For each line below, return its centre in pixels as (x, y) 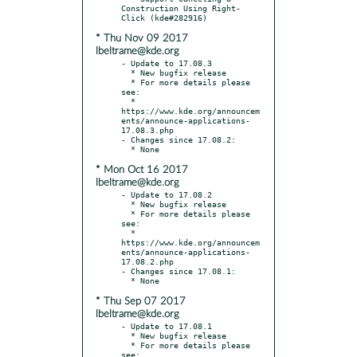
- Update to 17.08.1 (167, 326)
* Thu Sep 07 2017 (141, 301)
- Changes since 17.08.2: (178, 139)
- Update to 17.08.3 (167, 63)
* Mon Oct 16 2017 (142, 170)
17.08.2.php (147, 261)
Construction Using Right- (181, 8)
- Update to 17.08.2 (167, 194)
